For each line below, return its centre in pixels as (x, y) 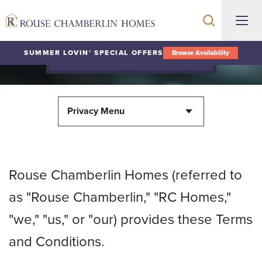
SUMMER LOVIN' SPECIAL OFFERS (94, 53)
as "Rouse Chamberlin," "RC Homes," (120, 197)
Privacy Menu (96, 111)
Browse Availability (201, 53)
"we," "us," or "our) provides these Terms (131, 220)
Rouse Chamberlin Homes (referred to (125, 175)
